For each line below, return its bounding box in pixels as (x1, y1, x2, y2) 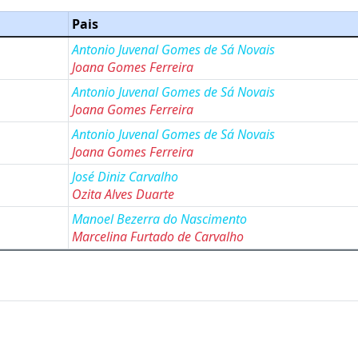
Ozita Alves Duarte (72, 185, 174, 203)
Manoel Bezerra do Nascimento (72, 210, 247, 228)
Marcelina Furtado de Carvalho (72, 228, 244, 245)
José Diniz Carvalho (72, 168, 178, 185)
